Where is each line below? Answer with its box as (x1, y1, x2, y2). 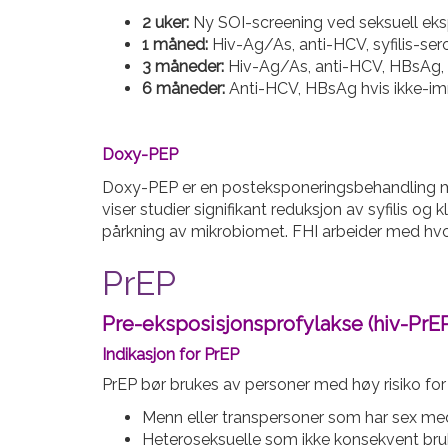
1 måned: (142, 35, 208, 54)
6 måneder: (142, 79, 225, 98)
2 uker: (142, 13, 189, 32)
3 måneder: (142, 57, 224, 76)
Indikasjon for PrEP (102, 345, 239, 364)
